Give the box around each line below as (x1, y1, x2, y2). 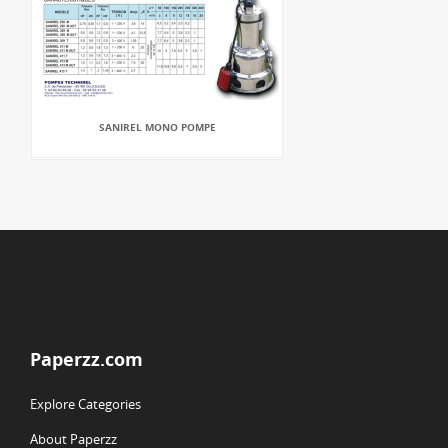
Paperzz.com (30, 347, 143, 371)
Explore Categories (30, 395, 141, 413)
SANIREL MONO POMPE (98, 120, 216, 134)
